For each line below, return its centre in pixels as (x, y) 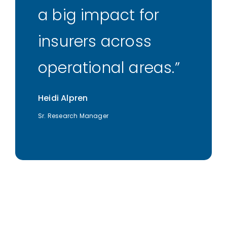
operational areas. (106, 68)
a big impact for (99, 15)
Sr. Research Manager (73, 116)
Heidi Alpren (63, 98)
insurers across (95, 42)
